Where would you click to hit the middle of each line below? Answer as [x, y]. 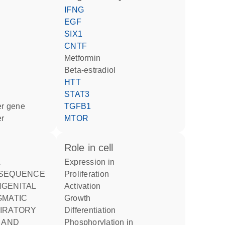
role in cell [92, 148]
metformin [86, 58]
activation [85, 186]
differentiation [93, 210]
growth [81, 198]
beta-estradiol [93, 70]
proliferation [89, 174]
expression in [92, 162]
